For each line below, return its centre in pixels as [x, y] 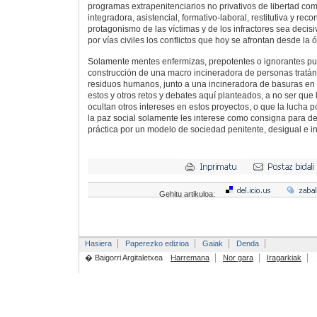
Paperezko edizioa [157, 244]
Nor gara [238, 258]
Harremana [190, 258]
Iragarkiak [284, 258]
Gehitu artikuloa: [188, 194]
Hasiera [98, 244]
